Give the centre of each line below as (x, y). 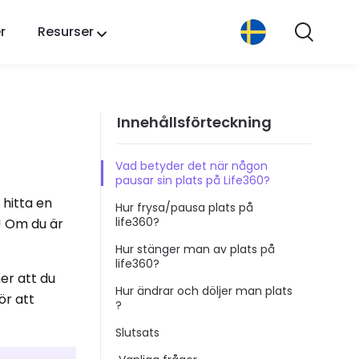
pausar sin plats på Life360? (193, 180)
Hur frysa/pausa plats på (184, 207)
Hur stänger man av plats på (195, 249)
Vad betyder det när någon (192, 165)
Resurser (65, 32)
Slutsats (137, 332)
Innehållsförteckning (194, 122)
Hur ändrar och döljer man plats (204, 290)
